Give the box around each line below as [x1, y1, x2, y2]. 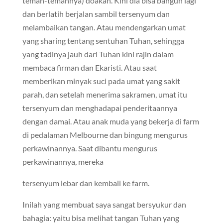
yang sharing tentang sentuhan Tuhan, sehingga [22, 36, 184, 45]
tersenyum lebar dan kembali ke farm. [22, 178, 151, 188]
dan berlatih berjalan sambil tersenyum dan [22, 9, 170, 18]
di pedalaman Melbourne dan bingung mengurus [22, 130, 188, 139]
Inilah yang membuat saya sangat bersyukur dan [22, 200, 186, 209]
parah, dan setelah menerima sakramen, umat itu [22, 90, 187, 99]
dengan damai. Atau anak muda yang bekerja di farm [22, 116, 199, 126]
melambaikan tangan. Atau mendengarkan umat [22, 22, 186, 32]
